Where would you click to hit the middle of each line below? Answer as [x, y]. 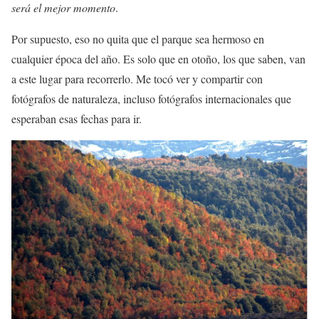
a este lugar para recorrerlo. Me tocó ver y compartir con [137, 79]
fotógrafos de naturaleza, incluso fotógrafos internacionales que [151, 99]
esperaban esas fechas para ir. [77, 119]
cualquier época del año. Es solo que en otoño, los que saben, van [158, 59]
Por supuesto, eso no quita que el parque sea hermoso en [138, 39]
